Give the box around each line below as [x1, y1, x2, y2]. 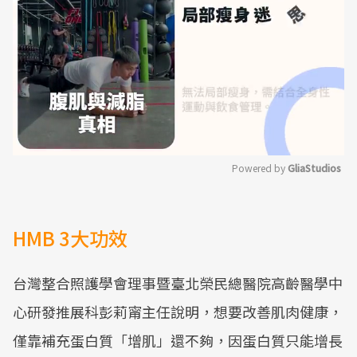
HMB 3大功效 [13, 224, 127, 252]
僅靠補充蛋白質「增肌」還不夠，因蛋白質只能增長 [13, 330, 343, 351]
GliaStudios [288, 161, 341, 175]
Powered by [232, 161, 288, 175]
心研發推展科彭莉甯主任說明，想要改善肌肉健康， [13, 301, 343, 322]
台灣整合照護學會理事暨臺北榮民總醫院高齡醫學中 [13, 273, 343, 293]
